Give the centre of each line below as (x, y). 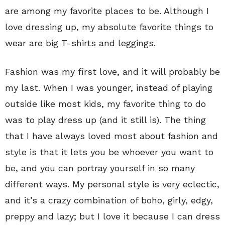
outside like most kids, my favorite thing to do (105, 104)
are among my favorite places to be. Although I (107, 11)
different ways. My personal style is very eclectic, (112, 184)
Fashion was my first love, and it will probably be (113, 72)
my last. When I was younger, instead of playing (109, 88)
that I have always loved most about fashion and (111, 136)
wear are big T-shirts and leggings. (80, 43)
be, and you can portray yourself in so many (100, 168)
